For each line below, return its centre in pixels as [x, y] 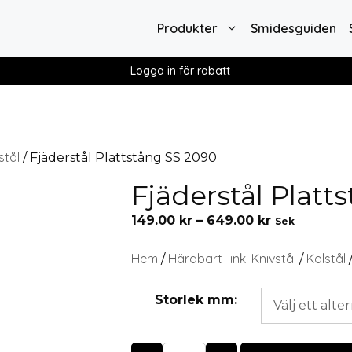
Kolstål [326, 258]
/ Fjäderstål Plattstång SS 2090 [118, 158]
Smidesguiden [293, 28]
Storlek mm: [196, 300]
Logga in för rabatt [180, 71]
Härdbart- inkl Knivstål [233, 258]
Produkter [187, 28]
